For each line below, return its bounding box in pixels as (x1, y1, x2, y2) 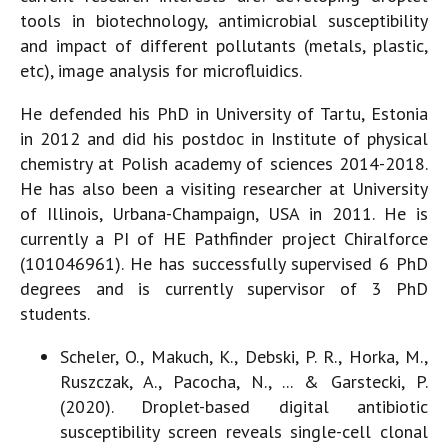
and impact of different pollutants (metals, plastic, (20, 33, 428, 57)
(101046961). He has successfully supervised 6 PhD (20, 251, 428, 275)
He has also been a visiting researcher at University (20, 176, 428, 200)
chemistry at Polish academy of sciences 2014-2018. (20, 151, 428, 175)
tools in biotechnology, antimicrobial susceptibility (20, 8, 428, 32)
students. (20, 301, 90, 325)
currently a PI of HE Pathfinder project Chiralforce (20, 226, 428, 250)
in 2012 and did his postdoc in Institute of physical (20, 126, 428, 150)
